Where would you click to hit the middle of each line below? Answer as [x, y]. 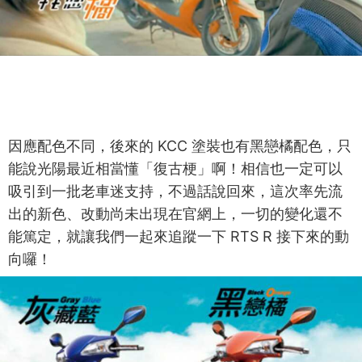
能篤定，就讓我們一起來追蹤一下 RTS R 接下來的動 [179, 237]
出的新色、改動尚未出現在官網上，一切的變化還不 [175, 214]
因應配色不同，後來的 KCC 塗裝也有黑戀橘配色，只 [180, 146]
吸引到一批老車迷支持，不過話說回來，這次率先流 [175, 192]
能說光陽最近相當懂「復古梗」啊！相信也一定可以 [175, 169]
